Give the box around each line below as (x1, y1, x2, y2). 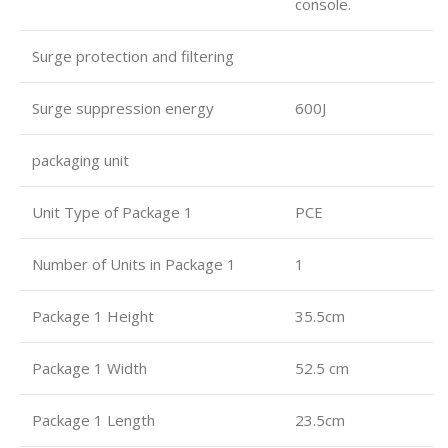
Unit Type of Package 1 (32, 202, 193, 222)
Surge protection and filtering (32, 46, 234, 66)
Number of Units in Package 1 (32, 254, 236, 274)
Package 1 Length (32, 410, 155, 430)
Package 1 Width (32, 358, 147, 378)
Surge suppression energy (32, 98, 214, 118)
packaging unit (32, 150, 129, 170)
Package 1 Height (32, 306, 154, 326)
